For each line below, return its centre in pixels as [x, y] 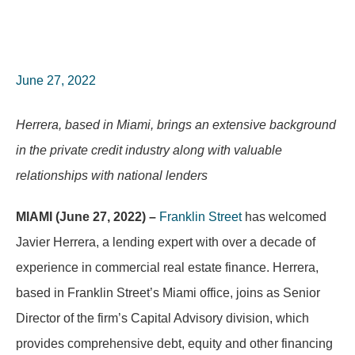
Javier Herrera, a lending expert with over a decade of [166, 242]
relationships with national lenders [115, 176]
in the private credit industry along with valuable [149, 150]
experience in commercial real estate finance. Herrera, [167, 267]
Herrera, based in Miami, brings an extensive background [176, 125]
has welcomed [284, 217]
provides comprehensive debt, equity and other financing [174, 344]
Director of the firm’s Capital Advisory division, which [162, 318]
